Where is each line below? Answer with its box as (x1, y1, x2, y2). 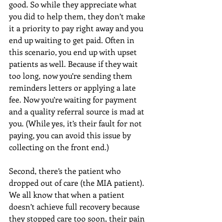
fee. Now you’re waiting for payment (9, 94, 139, 105)
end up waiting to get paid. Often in (9, 35, 136, 45)
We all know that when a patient (9, 189, 126, 200)
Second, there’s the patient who (9, 166, 123, 176)
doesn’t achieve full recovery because (9, 201, 142, 212)
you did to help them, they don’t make (9, 11, 147, 21)
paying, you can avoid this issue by (9, 130, 133, 140)
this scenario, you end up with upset (9, 47, 139, 57)
